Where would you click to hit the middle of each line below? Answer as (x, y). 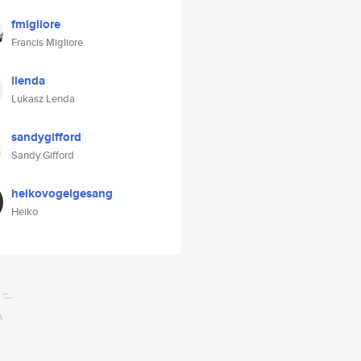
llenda (28, 81)
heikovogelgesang (62, 193)
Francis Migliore (47, 42)
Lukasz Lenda (43, 99)
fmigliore (36, 24)
